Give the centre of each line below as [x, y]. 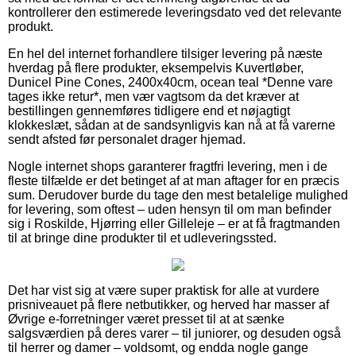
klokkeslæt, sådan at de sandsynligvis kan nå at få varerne [172, 125]
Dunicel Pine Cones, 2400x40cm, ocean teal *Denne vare [170, 82]
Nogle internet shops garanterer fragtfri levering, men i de [168, 166]
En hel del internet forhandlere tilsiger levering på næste [165, 53]
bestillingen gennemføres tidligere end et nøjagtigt [149, 110]
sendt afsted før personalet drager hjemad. [127, 139]
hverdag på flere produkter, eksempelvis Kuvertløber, [156, 68]
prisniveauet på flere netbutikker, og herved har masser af [168, 304]
